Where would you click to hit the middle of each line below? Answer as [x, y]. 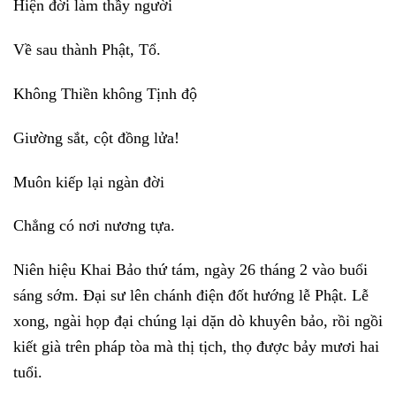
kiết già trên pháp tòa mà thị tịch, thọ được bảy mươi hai [196, 347]
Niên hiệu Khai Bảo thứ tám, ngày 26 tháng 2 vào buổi [190, 270]
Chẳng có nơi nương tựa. [94, 226]
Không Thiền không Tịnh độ [105, 94]
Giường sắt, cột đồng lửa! [96, 137]
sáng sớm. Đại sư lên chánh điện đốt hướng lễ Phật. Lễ [191, 296]
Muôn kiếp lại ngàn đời [89, 182]
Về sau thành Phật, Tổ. [87, 50]
